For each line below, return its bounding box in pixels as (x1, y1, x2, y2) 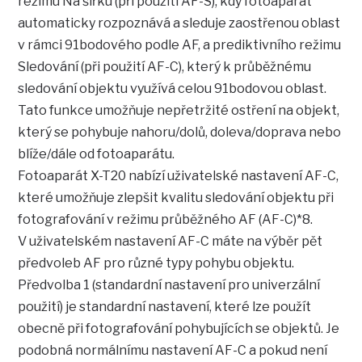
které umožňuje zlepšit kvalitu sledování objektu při (18, 190, 335, 206)
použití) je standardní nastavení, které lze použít (18, 299, 312, 315)
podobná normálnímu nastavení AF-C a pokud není (18, 343, 328, 359)
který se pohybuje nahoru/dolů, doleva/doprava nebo (18, 124, 342, 141)
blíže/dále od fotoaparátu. (18, 146, 175, 162)
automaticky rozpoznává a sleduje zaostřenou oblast (18, 15, 341, 32)
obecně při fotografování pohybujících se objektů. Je (18, 321, 340, 337)
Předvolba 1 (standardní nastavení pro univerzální (18, 277, 321, 293)
